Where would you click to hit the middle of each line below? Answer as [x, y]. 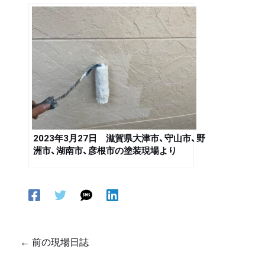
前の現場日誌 [59, 242]
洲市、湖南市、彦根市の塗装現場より [105, 151]
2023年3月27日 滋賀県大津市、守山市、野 [119, 138]
